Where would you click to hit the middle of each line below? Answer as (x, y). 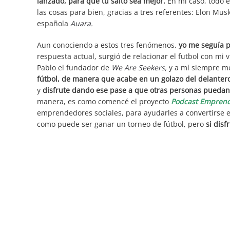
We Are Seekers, (139, 68)
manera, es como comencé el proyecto (103, 101)
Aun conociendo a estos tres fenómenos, (108, 45)
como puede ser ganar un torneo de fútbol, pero (120, 124)
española (54, 23)
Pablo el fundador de (74, 68)
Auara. (82, 23)
